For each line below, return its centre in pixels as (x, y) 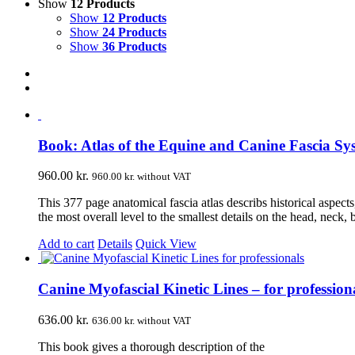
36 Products (134, 46)
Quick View (166, 244)
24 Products (134, 32)
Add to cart (66, 244)
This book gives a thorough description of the (151, 346)
